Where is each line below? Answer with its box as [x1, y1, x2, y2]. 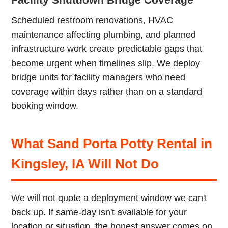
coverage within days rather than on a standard [11, 87, 203, 97]
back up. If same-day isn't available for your [11, 207, 187, 217]
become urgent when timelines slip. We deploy [11, 58, 201, 68]
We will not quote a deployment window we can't [11, 193, 208, 203]
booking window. [11, 101, 79, 111]
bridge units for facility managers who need [11, 72, 186, 82]
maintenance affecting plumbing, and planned [11, 30, 196, 40]
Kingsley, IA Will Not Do [11, 157, 159, 171]
